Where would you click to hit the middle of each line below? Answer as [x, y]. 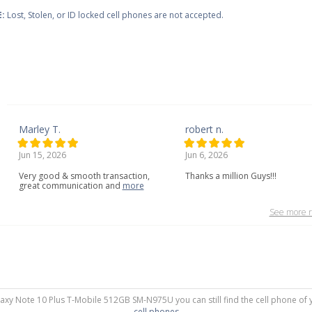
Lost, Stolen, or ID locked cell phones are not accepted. [114, 15]
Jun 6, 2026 [206, 155]
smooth [85, 176]
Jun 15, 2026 [42, 155]
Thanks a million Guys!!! [231, 176]
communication [72, 186]
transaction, [126, 176]
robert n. [204, 129]
